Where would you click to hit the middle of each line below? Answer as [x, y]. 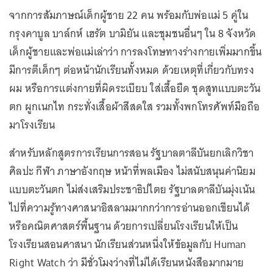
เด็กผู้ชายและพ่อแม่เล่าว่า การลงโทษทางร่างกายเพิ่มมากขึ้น [136, 51]
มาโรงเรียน [32, 125]
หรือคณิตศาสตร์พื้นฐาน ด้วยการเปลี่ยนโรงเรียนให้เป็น [123, 226]
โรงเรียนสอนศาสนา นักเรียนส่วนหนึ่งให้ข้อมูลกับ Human [128, 244]
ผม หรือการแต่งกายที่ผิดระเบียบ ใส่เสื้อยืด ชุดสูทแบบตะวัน [135, 88]
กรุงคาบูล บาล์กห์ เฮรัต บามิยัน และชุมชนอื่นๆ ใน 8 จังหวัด [133, 33]
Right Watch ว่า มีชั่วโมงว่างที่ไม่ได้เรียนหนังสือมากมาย [126, 262]
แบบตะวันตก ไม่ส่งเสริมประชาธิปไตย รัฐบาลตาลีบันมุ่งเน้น [132, 189]
